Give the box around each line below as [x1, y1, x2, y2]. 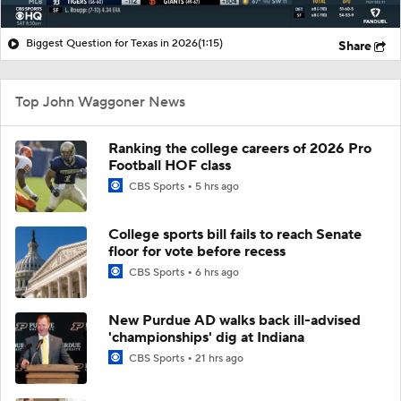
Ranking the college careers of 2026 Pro [108, 139, 371, 158]
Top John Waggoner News [15, 92, 185, 111]
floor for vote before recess [108, 242, 286, 260]
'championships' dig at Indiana [108, 328, 304, 346]
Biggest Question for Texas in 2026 [26, 36, 198, 50]
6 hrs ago [195, 265, 239, 279]
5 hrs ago [195, 179, 239, 193]
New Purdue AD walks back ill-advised [108, 311, 361, 329]
